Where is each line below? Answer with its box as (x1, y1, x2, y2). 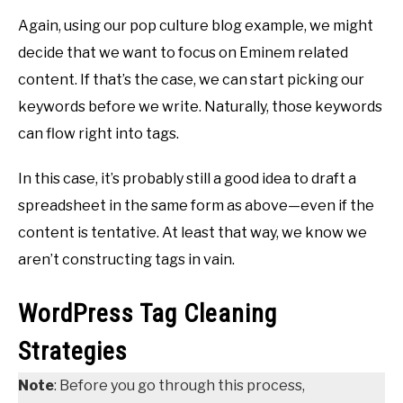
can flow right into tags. (18, 125, 179, 143)
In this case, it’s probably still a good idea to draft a (18, 170, 356, 188)
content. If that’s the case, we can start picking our (18, 71, 364, 89)
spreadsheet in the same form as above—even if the (18, 197, 374, 215)
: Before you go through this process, (54, 376, 305, 394)
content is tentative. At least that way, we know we (18, 224, 367, 242)
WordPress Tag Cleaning (18, 298, 277, 328)
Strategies (18, 336, 128, 366)
